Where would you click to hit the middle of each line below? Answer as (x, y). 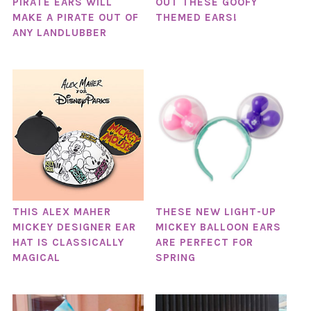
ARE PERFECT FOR (204, 243)
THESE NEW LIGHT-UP (216, 212)
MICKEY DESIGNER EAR (74, 227)
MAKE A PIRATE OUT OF (75, 17)
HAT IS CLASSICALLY (68, 243)
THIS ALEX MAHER (61, 212)
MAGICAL (36, 258)
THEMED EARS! (196, 17)
